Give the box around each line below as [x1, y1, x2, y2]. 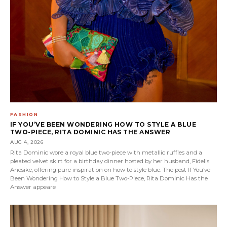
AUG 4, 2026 [10, 138, 44, 145]
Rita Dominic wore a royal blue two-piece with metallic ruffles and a [10, 148, 202, 156]
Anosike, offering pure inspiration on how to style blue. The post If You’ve [10, 166, 210, 173]
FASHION [10, 111, 39, 117]
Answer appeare [10, 183, 56, 191]
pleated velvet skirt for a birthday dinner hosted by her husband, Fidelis [10, 157, 209, 165]
